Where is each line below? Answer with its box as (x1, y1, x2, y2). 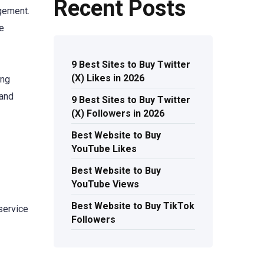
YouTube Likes (71, 143, 137, 155)
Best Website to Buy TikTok (71, 200, 194, 212)
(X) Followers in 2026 (71, 108, 164, 120)
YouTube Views (71, 179, 139, 190)
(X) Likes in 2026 (71, 72, 144, 84)
